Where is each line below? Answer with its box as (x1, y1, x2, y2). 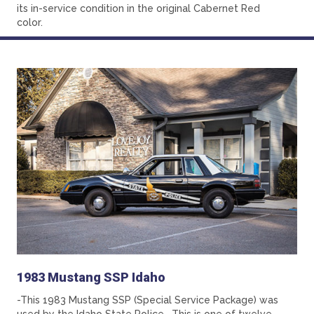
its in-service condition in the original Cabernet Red (17, 3, 260, 15)
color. (17, 17, 43, 29)
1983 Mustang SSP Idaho (17, 270, 165, 285)
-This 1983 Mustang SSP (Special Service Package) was (17, 294, 278, 306)
